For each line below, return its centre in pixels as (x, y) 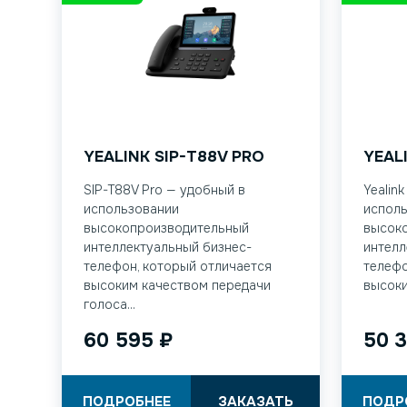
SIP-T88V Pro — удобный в (165, 190)
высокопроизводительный (167, 228)
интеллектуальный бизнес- (168, 247)
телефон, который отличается (178, 266)
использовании (132, 209)
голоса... (110, 304)
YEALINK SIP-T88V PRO (174, 157)
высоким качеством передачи (178, 285)
